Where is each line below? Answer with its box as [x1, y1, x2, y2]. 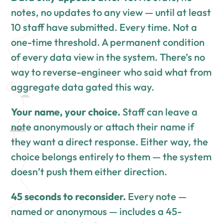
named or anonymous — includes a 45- [11, 205, 182, 218]
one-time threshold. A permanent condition [11, 36, 205, 49]
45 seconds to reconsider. [11, 190, 126, 203]
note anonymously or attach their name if [11, 120, 195, 133]
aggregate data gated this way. [11, 81, 155, 94]
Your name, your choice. [11, 106, 121, 118]
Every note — [126, 190, 187, 203]
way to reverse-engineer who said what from [11, 66, 212, 79]
